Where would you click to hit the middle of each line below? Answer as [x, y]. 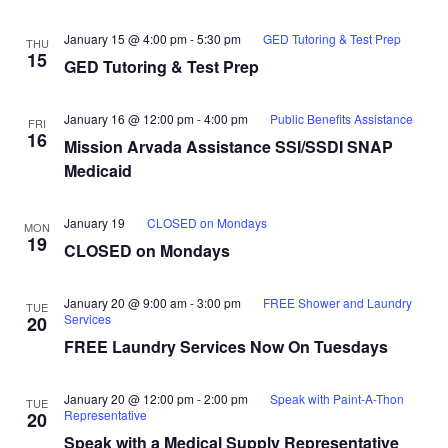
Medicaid [98, 170]
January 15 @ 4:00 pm [125, 38]
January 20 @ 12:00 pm [129, 398]
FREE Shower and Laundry [337, 302]
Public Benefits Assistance [341, 118]
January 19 [94, 222]
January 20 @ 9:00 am [125, 302]
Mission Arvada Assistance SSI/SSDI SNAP [228, 146]
